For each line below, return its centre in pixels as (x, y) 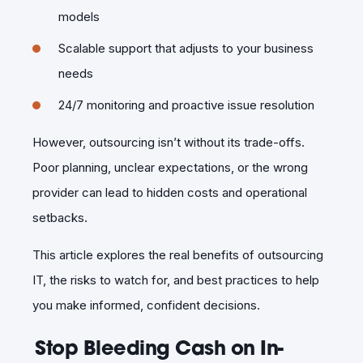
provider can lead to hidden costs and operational (170, 192)
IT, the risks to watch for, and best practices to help (176, 280)
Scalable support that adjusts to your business (186, 48)
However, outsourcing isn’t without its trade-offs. (169, 142)
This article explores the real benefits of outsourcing (178, 254)
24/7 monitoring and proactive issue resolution (186, 105)
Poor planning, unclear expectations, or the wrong (170, 167)
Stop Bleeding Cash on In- (159, 347)
